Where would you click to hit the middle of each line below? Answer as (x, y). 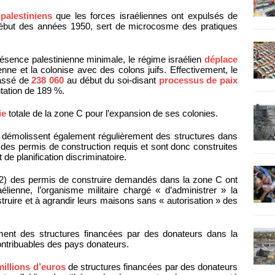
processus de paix (198, 80)
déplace (221, 60)
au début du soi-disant (111, 80)
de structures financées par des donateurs (152, 267)
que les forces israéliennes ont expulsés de (145, 16)
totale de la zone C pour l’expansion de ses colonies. (112, 114)
